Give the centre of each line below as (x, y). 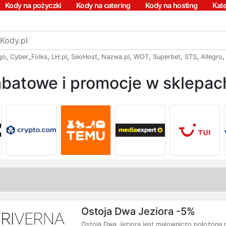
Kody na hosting (171, 5)
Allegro (212, 57)
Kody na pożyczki (33, 5)
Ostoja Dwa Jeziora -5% (138, 211)
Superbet (167, 57)
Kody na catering (103, 5)
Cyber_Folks (29, 57)
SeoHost (84, 57)
